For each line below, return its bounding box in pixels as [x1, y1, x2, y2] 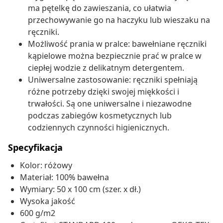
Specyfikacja [8, 141, 63, 154]
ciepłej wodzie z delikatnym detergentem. [28, 62, 184, 74]
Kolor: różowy [20, 160, 72, 171]
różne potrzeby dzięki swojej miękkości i [28, 86, 179, 98]
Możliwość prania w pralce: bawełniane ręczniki [28, 38, 207, 50]
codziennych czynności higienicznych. [28, 122, 169, 133]
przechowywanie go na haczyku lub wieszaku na [28, 14, 210, 26]
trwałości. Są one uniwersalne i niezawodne [28, 98, 192, 110]
